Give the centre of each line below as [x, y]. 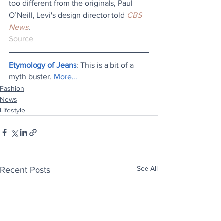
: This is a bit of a [106, 65]
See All [147, 168]
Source [21, 39]
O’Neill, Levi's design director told [68, 15]
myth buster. [31, 77]
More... [66, 77]
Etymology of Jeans [43, 65]
